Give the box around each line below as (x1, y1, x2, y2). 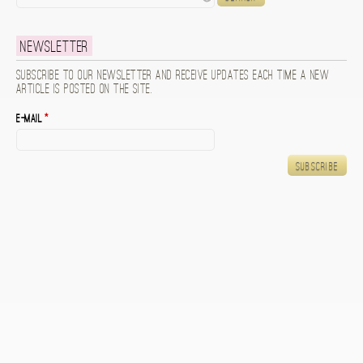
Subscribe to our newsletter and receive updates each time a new (16, 69, 330, 83)
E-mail (16, 113, 45, 126)
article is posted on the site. (16, 83, 152, 97)
